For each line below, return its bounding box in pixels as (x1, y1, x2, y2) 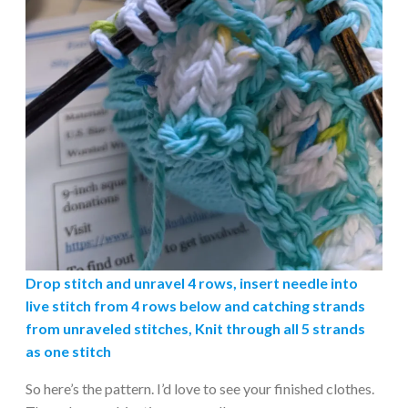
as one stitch (25, 342, 111, 360)
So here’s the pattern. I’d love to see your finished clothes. (25, 379, 374, 397)
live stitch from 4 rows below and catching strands (25, 296, 365, 314)
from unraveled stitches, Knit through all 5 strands (25, 319, 365, 337)
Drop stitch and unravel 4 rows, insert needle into (25, 273, 358, 291)
